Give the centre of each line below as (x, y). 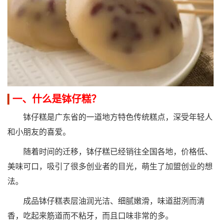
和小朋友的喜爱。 (39, 132)
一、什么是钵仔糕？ (57, 99)
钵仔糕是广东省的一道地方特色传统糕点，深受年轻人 (110, 117)
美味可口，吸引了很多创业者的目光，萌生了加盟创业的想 (110, 166)
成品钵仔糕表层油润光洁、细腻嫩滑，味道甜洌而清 (106, 201)
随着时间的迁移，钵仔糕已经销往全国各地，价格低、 (110, 151)
